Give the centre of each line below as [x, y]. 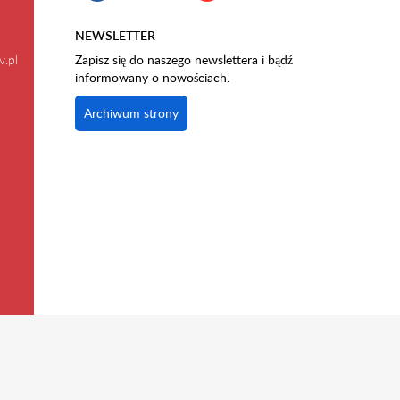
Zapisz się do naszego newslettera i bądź [183, 59]
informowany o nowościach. [152, 77]
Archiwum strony [131, 113]
